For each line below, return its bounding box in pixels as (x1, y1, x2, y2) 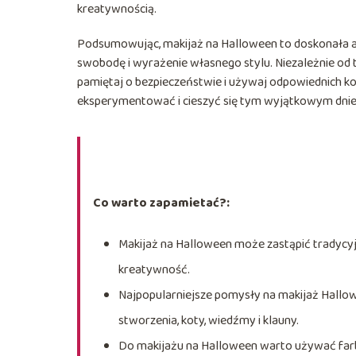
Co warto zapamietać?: (93, 192, 230, 213)
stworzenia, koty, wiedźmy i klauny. (118, 310, 299, 331)
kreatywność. (118, 259, 190, 280)
